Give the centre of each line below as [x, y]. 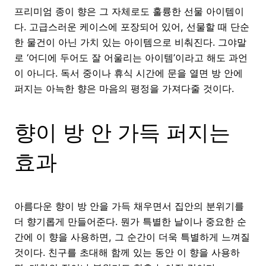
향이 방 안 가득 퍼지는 [122, 133]
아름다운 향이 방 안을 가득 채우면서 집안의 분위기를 [129, 206]
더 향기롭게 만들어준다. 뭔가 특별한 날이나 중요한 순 [130, 222]
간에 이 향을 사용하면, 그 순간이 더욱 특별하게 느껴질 [132, 237]
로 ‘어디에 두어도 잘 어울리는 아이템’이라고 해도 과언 [131, 58]
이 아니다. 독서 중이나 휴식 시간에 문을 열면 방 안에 [129, 73]
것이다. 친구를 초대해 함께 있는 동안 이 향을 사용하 [127, 253]
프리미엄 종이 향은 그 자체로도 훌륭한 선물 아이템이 [129, 12]
